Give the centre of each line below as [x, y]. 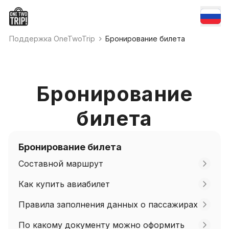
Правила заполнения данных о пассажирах [108, 204]
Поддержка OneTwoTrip [52, 39]
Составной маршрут [61, 164]
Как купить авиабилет [64, 184]
